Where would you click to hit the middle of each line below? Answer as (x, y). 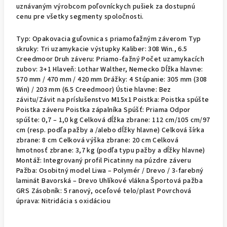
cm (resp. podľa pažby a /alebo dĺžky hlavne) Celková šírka (110, 130)
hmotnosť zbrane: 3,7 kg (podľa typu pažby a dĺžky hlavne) (111, 150)
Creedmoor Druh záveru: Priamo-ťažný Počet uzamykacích (110, 59)
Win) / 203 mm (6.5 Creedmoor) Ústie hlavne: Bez (94, 90)
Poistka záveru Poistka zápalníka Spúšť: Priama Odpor (103, 110)
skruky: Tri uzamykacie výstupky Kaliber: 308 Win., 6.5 (102, 49)
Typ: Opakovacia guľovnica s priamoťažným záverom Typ (109, 39)
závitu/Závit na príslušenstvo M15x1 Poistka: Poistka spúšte (113, 100)
